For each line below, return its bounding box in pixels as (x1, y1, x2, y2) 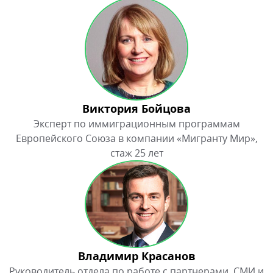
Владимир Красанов (77, 249, 196, 264)
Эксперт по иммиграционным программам (33, 117, 240, 131)
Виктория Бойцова (82, 101, 191, 117)
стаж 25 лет (110, 146, 163, 160)
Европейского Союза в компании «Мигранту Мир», (15, 132, 258, 146)
